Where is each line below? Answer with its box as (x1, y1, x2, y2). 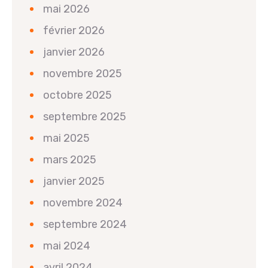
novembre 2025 (43, 67, 122, 81)
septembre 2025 (43, 110, 126, 124)
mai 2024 (43, 239, 90, 253)
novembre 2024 (43, 196, 123, 210)
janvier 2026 (43, 45, 105, 59)
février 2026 (43, 24, 105, 38)
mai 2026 (43, 2, 90, 16)
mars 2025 (43, 153, 96, 167)
